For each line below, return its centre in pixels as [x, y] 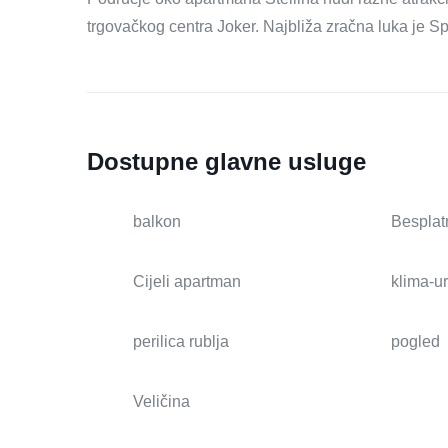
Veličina [161, 402]
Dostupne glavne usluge [226, 162]
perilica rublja [181, 342]
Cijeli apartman [187, 282]
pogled [415, 342]
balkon [157, 222]
